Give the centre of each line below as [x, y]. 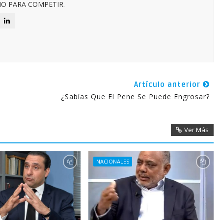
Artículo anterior [168, 84]
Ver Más [196, 129]
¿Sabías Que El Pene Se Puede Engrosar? [135, 96]
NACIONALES [112, 161]
